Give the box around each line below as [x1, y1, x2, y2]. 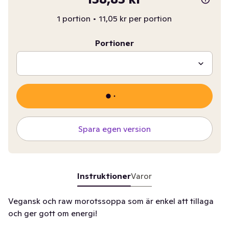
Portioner [95, 38, 134, 48]
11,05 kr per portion [99, 13, 172, 24]
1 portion [57, 13, 91, 24]
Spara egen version [78, 124, 151, 134]
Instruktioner [77, 171, 131, 181]
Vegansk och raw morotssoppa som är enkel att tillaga [8, 196, 214, 206]
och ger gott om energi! [8, 208, 97, 218]
